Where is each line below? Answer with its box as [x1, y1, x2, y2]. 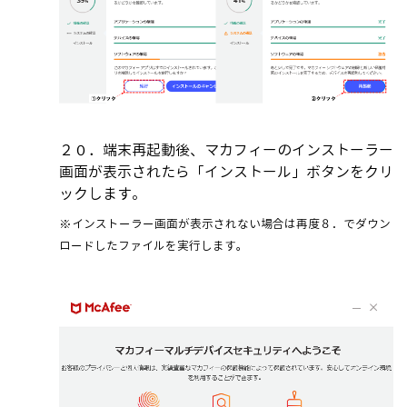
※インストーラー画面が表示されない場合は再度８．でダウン [59, 215, 391, 232]
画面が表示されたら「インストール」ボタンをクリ [59, 162, 393, 182]
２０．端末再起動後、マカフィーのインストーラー [59, 140, 393, 160]
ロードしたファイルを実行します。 [59, 237, 248, 253]
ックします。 [59, 184, 146, 203]
